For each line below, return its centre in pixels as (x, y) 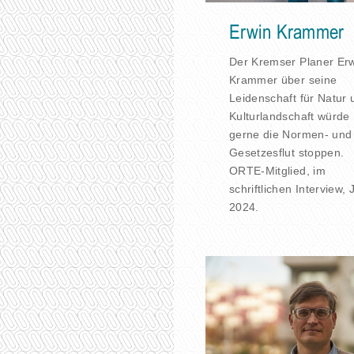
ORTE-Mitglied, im (277, 170)
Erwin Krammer (287, 33)
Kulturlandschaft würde (290, 116)
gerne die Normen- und (291, 134)
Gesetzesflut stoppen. (287, 152)
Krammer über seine (283, 79)
